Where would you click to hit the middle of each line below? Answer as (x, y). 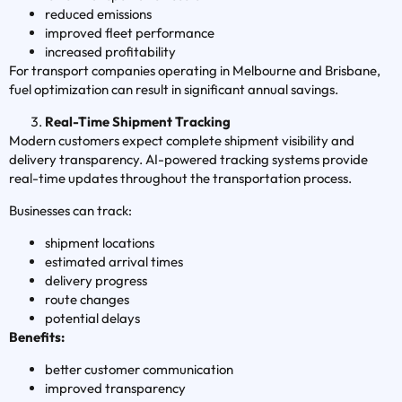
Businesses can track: (70, 211)
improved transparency (115, 389)
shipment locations (100, 243)
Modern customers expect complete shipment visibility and (182, 141)
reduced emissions (98, 14)
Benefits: (37, 337)
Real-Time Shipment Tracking (138, 122)
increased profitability (110, 52)
